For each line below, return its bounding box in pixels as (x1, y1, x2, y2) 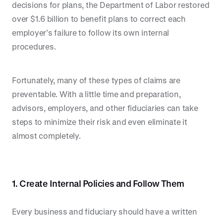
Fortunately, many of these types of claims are (12, 75, 180, 85)
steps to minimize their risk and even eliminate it (12, 117, 188, 126)
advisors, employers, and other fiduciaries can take (12, 103, 198, 112)
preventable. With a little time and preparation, (12, 89, 181, 99)
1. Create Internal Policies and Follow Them (12, 178, 184, 188)
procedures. (12, 42, 56, 51)
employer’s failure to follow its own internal (12, 28, 169, 37)
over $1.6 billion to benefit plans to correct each (12, 14, 186, 23)
